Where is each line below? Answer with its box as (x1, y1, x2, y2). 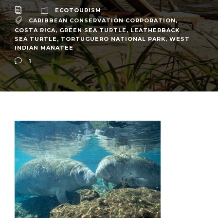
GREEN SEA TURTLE (59, 26, 127, 34)
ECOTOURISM (55, 7, 101, 14)
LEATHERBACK (130, 26, 180, 34)
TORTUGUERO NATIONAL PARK (61, 35, 165, 42)
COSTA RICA (15, 26, 55, 34)
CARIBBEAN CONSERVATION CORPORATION (29, 17, 176, 24)
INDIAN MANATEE (15, 44, 73, 51)
